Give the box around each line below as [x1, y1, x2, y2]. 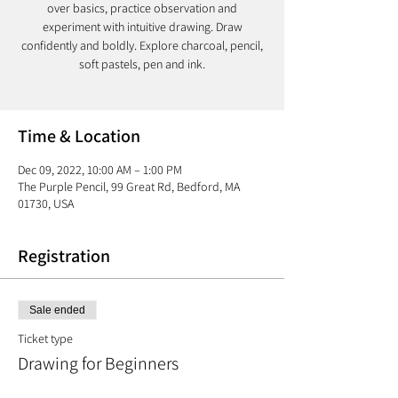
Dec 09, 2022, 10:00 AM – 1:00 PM [18, 162, 182, 178]
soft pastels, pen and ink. [79, 56, 205, 72]
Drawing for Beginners [18, 352, 179, 375]
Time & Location [18, 124, 140, 147]
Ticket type [18, 330, 73, 346]
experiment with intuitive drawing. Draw [42, 19, 243, 35]
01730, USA [18, 195, 74, 211]
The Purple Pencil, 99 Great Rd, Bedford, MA [18, 179, 240, 195]
